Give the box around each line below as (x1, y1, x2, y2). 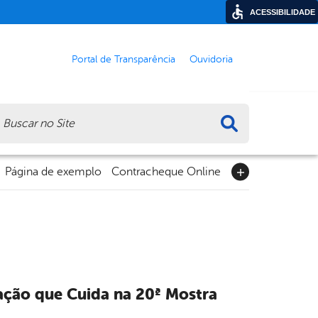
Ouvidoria (190, 53, 233, 65)
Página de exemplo (5, 165, 102, 179)
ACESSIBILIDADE (250, 8, 315, 16)
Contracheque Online (111, 165, 221, 179)
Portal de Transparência (72, 53, 175, 65)
